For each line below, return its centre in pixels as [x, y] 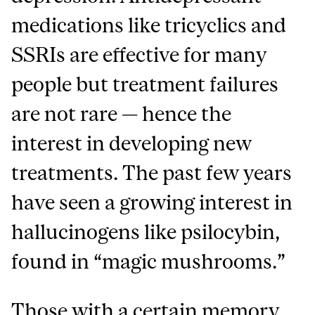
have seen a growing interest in [152, 202]
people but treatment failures [145, 84]
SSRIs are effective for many [139, 54]
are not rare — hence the [122, 113]
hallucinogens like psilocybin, [146, 231]
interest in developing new [132, 143]
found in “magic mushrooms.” [149, 261]
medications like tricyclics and [149, 25]
